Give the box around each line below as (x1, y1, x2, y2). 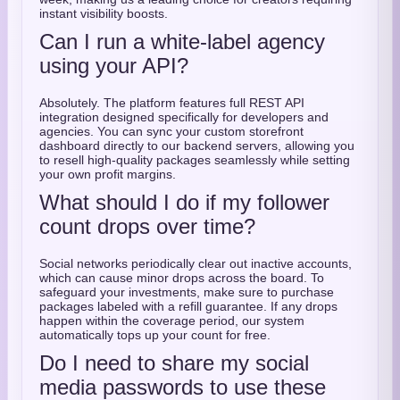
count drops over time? (39, 214, 255, 238)
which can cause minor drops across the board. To (39, 271, 324, 285)
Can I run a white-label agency (39, 29, 325, 54)
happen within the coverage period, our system (39, 313, 304, 328)
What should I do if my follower (39, 190, 329, 214)
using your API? (39, 54, 188, 78)
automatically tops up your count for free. (39, 328, 271, 342)
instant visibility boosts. (39, 6, 168, 21)
